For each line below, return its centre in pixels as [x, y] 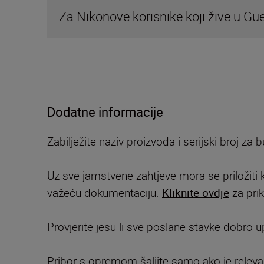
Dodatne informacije [105, 112]
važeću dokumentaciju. [105, 193]
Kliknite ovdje [196, 193]
